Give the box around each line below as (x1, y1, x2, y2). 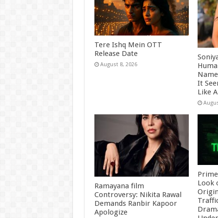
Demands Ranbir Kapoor (94, 199, 177, 208)
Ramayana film (94, 182, 144, 191)
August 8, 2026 (100, 61, 137, 68)
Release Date (94, 49, 138, 58)
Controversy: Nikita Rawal (94, 190, 182, 200)
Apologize (94, 208, 127, 217)
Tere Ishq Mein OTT (94, 40, 162, 50)
